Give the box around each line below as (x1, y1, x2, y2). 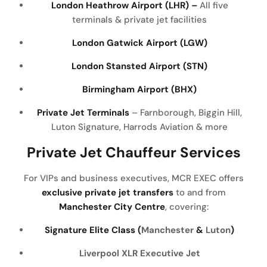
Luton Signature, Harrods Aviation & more (51, 121, 228, 133)
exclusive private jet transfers (41, 187, 173, 198)
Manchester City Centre (58, 201, 165, 213)
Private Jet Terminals (37, 107, 129, 119)
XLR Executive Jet (121, 247, 200, 259)
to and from (173, 187, 226, 198)
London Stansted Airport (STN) (72, 60, 207, 72)
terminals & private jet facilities (72, 14, 207, 26)
